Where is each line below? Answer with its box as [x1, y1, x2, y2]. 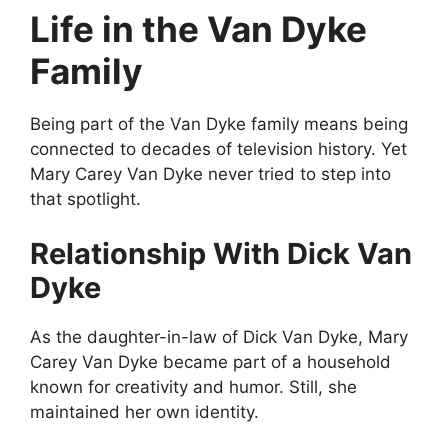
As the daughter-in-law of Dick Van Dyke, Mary [30, 327, 408, 348]
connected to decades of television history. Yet [30, 138, 407, 159]
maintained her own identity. [30, 402, 259, 423]
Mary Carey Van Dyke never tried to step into [30, 163, 391, 184]
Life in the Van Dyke [30, 7, 367, 50]
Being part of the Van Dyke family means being [30, 113, 408, 134]
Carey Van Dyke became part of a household [30, 352, 391, 373]
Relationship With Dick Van [30, 236, 412, 272]
